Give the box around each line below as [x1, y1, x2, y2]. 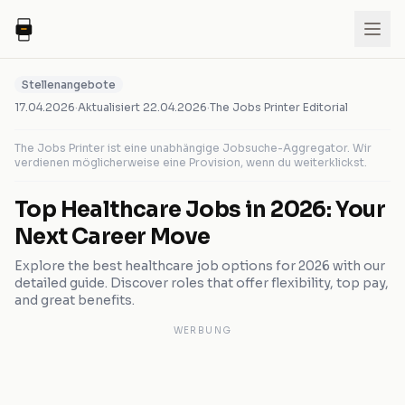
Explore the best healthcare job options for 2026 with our [14, 258, 385, 274]
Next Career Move [14, 223, 211, 250]
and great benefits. [14, 292, 135, 308]
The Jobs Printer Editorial [210, 100, 348, 114]
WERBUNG [173, 325, 232, 336]
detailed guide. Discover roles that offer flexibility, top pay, [14, 275, 389, 291]
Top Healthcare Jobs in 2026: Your [14, 196, 386, 223]
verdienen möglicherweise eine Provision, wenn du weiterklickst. [14, 155, 367, 169]
